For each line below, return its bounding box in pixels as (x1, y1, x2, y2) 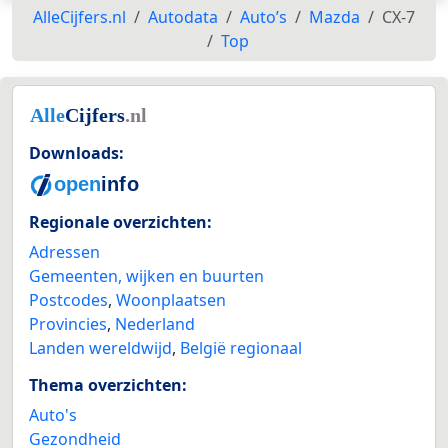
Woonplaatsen (116, 288, 226, 311)
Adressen (29, 240, 100, 263)
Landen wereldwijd (29, 336, 172, 359)
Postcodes (29, 288, 108, 311)
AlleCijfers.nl (33, 6, 126, 29)
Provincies (29, 312, 107, 335)
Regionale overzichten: (29, 210, 212, 233)
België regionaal (180, 336, 302, 359)
